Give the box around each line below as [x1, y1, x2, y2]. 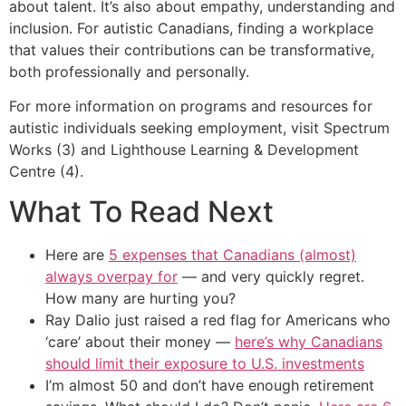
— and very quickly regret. [178, 267, 364, 286]
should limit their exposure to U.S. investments [45, 354, 364, 373]
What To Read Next [9, 194, 274, 230]
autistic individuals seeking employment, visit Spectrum [9, 119, 390, 138]
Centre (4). [9, 162, 83, 181]
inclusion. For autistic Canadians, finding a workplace [9, 18, 373, 37]
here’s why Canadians [235, 333, 382, 352]
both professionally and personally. [9, 62, 249, 81]
